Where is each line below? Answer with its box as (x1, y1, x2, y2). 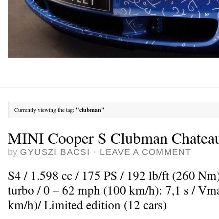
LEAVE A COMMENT (100, 147, 191, 157)
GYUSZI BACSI (20, 147, 90, 157)
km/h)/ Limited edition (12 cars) (8, 196, 167, 213)
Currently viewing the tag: (14, 106, 76, 113)
